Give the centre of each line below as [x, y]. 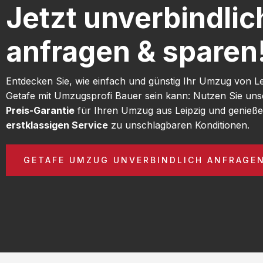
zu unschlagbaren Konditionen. [179, 125]
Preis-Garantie [40, 110]
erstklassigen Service [57, 125]
